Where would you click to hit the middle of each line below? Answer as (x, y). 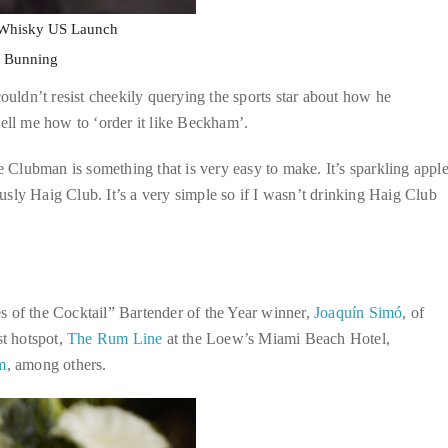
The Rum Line (115, 338)
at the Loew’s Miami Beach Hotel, (276, 338)
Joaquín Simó (358, 312)
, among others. (56, 364)
